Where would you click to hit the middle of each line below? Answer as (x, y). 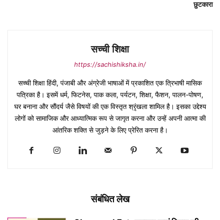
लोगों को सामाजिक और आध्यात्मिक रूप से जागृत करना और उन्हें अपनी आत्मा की (110, 118)
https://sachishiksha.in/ (110, 64)
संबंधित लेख (110, 199)
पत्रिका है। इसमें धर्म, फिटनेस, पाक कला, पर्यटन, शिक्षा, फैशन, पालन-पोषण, (110, 94)
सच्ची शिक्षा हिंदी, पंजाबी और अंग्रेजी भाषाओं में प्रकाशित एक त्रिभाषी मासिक (110, 82)
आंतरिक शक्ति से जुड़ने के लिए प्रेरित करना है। (110, 130)
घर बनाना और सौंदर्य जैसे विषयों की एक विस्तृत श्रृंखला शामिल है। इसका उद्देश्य (110, 106)
